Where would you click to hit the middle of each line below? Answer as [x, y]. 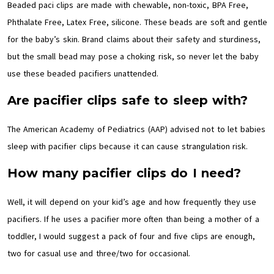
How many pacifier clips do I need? [124, 173]
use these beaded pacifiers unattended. [83, 73]
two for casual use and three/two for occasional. [99, 253]
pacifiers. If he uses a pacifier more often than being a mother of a [133, 219]
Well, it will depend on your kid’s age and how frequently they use [132, 202]
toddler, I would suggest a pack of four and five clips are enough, [131, 236]
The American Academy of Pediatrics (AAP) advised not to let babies [136, 129]
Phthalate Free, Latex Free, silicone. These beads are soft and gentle [137, 22]
